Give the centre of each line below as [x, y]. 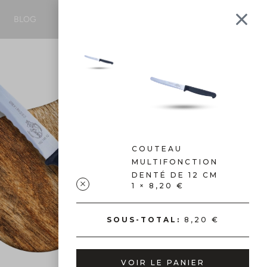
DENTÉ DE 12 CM [175, 175]
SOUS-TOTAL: [143, 219]
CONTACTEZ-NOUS [99, 19]
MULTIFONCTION [175, 162]
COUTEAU [157, 148]
